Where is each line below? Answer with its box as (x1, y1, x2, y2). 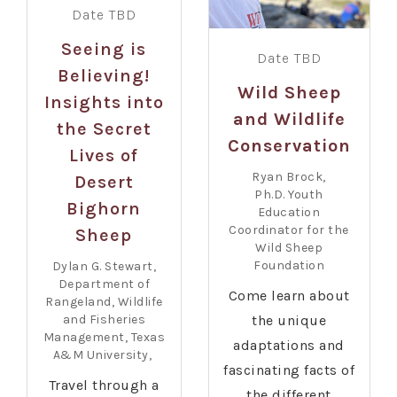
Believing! (58, 66, 151, 87)
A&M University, (52, 347, 155, 363)
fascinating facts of (223, 362, 355, 379)
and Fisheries (62, 312, 146, 328)
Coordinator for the (229, 222, 349, 238)
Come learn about (228, 287, 350, 305)
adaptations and (233, 337, 345, 354)
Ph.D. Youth (254, 187, 323, 203)
